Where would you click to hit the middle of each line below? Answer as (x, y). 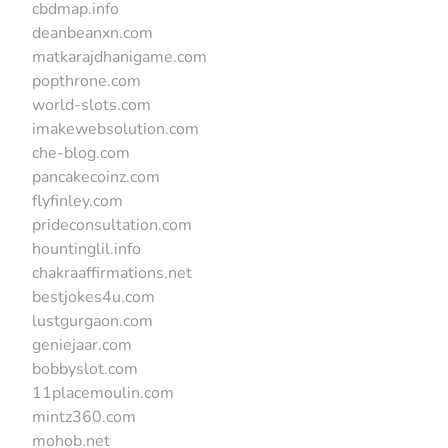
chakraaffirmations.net (112, 272)
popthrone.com (86, 80)
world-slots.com (91, 104)
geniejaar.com (82, 344)
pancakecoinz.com (96, 176)
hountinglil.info (86, 248)
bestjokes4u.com (93, 296)
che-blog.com (81, 152)
